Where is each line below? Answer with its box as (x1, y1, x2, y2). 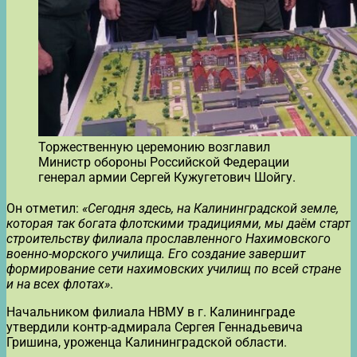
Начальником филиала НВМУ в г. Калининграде (6, 304, 295, 320)
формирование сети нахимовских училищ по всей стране (6, 261, 341, 277)
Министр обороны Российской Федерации (38, 154, 289, 170)
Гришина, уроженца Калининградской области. (6, 334, 287, 350)
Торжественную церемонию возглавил (38, 139, 270, 155)
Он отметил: (6, 200, 79, 216)
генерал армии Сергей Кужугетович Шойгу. (38, 169, 296, 185)
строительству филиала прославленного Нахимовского (6, 230, 331, 246)
